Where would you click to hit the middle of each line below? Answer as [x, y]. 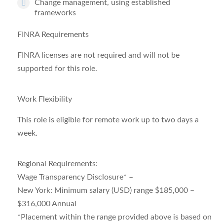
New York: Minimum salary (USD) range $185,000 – [106, 190]
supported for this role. [57, 69]
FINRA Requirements [53, 35]
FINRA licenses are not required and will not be [98, 55]
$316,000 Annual [47, 204]
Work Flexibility [45, 99]
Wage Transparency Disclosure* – [75, 177]
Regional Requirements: [57, 164]
